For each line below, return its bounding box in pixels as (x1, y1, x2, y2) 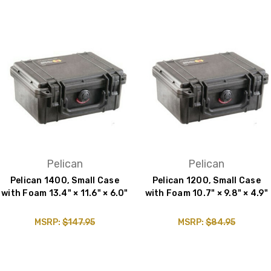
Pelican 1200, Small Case (152, 175, 261, 186)
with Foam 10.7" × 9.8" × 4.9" (145, 188, 268, 198)
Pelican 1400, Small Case (10, 175, 119, 186)
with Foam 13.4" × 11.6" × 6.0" (1, 188, 128, 198)
